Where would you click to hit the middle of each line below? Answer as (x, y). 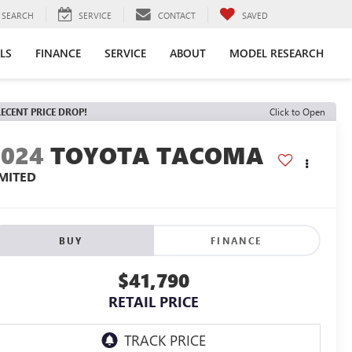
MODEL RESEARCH (277, 53)
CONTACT (177, 15)
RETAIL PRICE (154, 302)
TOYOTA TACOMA (158, 155)
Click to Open (297, 112)
